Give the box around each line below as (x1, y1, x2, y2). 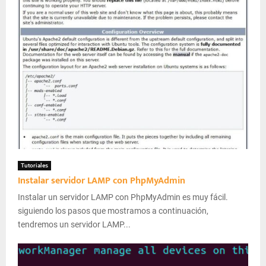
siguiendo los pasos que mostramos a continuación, (18, 205, 208, 216)
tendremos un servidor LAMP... (18, 219, 131, 229)
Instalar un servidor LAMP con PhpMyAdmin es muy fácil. (18, 192, 228, 202)
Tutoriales (21, 161, 48, 169)
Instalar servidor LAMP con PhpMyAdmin (18, 172, 185, 189)
